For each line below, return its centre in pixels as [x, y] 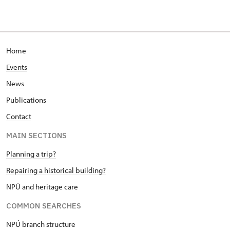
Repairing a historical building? [56, 170]
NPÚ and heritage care [42, 187]
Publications [26, 100]
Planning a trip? [31, 154]
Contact [19, 117]
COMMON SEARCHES [44, 206]
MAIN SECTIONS [36, 136]
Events [17, 67]
